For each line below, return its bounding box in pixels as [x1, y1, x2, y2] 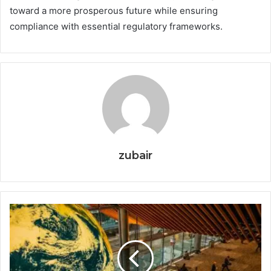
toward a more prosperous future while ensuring [10, 5, 218, 17]
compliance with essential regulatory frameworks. [10, 21, 223, 33]
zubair [119, 149, 152, 163]
